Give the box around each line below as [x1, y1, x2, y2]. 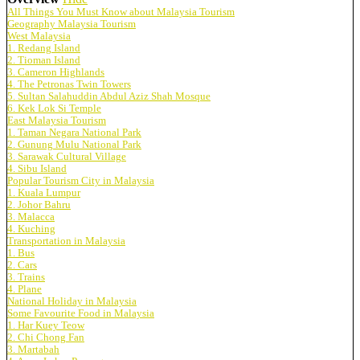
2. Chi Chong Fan [7, 331, 84, 343]
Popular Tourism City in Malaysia [7, 174, 154, 186]
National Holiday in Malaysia [7, 295, 137, 307]
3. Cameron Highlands [7, 66, 104, 78]
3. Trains [7, 271, 45, 283]
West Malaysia [7, 30, 71, 42]
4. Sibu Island [7, 162, 67, 174]
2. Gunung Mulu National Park [7, 138, 141, 150]
